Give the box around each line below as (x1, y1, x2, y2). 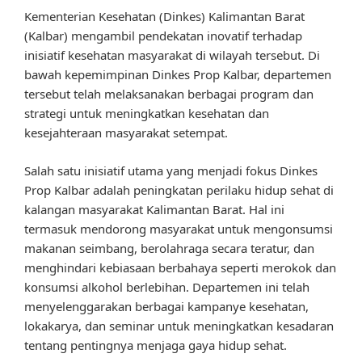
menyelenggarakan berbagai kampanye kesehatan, (24, 297, 309, 314)
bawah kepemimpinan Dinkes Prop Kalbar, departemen (24, 66, 331, 83)
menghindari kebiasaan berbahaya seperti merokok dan (24, 259, 336, 276)
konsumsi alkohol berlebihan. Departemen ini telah (24, 278, 309, 295)
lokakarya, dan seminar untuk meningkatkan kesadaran (24, 317, 334, 334)
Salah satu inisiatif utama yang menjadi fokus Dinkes (24, 162, 318, 179)
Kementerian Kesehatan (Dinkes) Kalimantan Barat (24, 8, 305, 25)
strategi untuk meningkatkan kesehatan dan (24, 105, 269, 122)
